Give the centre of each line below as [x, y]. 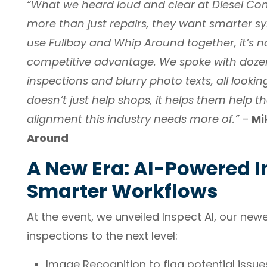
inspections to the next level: [102, 236]
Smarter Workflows [122, 191]
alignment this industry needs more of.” [133, 119]
